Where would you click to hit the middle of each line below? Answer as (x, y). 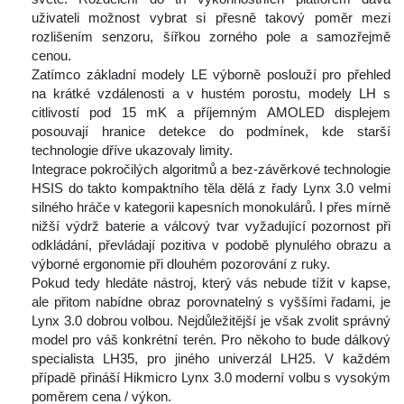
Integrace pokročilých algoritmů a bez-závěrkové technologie (211, 170)
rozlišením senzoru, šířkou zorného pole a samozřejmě (211, 37)
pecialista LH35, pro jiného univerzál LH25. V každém (211, 359)
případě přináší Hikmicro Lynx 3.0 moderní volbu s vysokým (211, 378)
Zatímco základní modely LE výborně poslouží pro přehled (211, 75)
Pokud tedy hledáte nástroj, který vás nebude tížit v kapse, (211, 283)
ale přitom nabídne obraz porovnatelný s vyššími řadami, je (211, 302)
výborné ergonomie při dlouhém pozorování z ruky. (181, 264)
